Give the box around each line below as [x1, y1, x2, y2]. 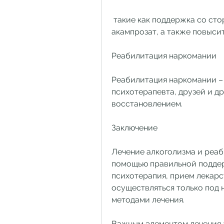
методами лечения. [111, 194, 184, 204]
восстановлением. [111, 98, 182, 108]
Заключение [111, 122, 157, 132]
